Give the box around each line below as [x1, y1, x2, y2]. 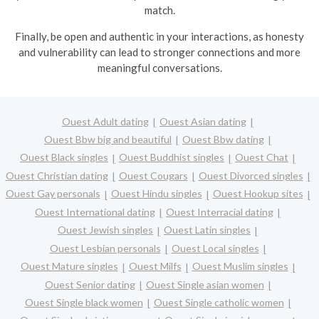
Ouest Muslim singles [192, 260, 288, 273]
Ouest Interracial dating [166, 205, 273, 218]
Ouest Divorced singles [198, 169, 303, 182]
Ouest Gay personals [5, 187, 100, 200]
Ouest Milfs [128, 260, 182, 273]
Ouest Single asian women [145, 278, 264, 291]
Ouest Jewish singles [58, 224, 153, 236]
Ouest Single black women [24, 296, 143, 309]
